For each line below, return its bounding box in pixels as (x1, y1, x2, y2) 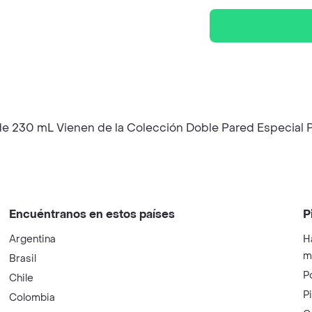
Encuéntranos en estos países (9, 207, 175, 221)
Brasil (9, 252, 37, 265)
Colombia (9, 291, 56, 304)
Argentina (9, 233, 56, 246)
